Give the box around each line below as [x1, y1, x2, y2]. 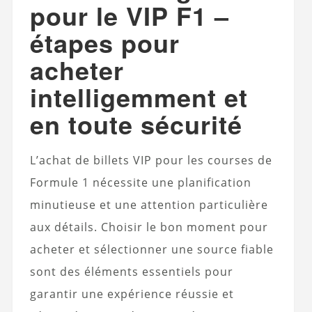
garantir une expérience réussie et [29, 286, 234, 302]
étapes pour [29, 24, 180, 61]
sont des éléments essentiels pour [29, 264, 233, 280]
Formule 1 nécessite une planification [29, 175, 251, 191]
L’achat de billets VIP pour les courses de [29, 153, 272, 169]
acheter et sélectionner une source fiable [29, 242, 274, 258]
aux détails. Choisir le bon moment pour [29, 219, 268, 235]
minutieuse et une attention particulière [29, 197, 268, 213]
